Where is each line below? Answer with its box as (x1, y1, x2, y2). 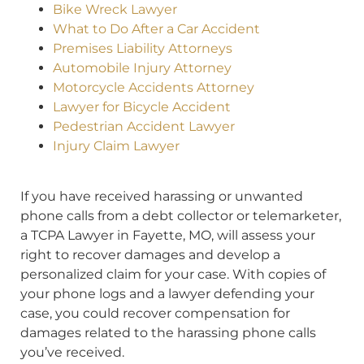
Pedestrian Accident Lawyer (53, 118, 235, 134)
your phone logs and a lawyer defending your (20, 286, 314, 302)
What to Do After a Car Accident (53, 20, 260, 37)
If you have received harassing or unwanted (20, 188, 303, 205)
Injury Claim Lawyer (53, 137, 180, 154)
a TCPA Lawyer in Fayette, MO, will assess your (20, 227, 315, 244)
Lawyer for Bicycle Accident (53, 98, 231, 115)
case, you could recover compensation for (20, 305, 290, 322)
